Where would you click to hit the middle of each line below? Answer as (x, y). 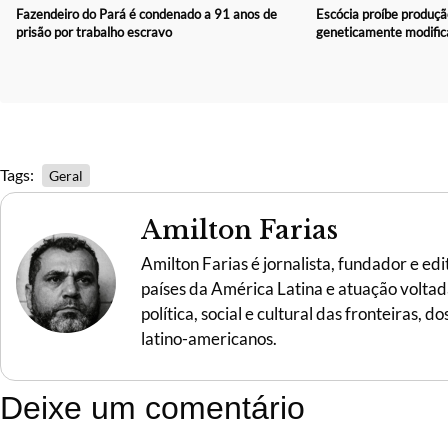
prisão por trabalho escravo (94, 31)
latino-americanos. (209, 338)
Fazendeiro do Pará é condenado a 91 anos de (146, 13)
